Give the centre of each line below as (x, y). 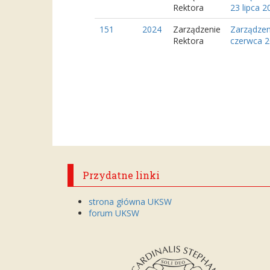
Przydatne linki (121, 175)
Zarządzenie (197, 29)
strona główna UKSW (130, 202)
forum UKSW (114, 213)
